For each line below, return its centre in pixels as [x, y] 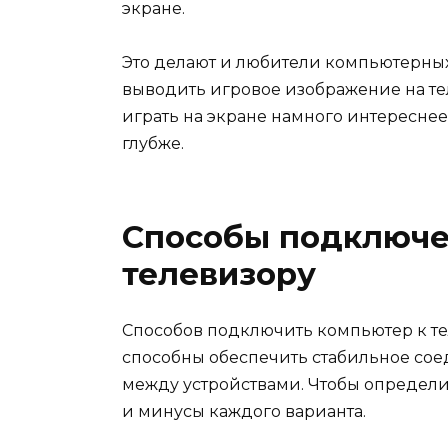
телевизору [219, 274]
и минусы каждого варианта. [244, 412]
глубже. [153, 144]
